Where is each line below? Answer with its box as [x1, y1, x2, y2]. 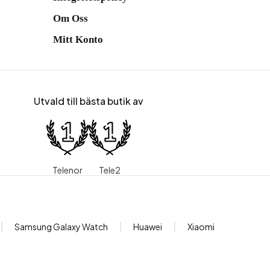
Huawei [133, 221, 162, 232]
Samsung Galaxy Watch [14, 221, 108, 232]
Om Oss [52, 13, 88, 24]
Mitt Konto [52, 34, 103, 45]
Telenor [52, 165, 83, 175]
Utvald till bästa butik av [33, 95, 143, 107]
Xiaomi [187, 221, 215, 232]
